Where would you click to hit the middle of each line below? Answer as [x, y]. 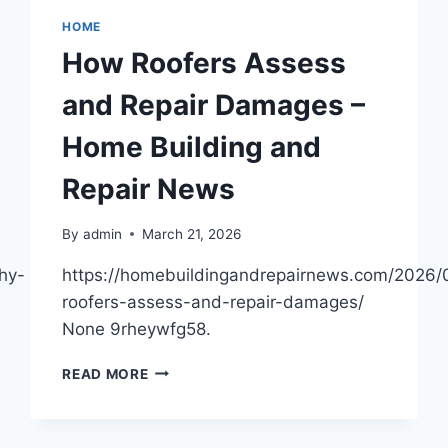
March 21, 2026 [191, 233]
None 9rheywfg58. [137, 328]
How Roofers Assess [204, 63]
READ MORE [105, 373]
